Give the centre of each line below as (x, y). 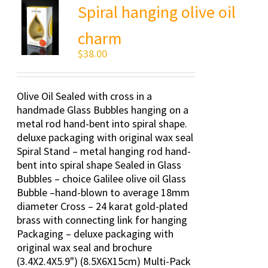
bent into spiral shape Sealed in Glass (99, 165)
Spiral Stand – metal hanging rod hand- (104, 151)
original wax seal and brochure (85, 247)
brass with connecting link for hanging (102, 220)
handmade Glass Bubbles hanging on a (103, 109)
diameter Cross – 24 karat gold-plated (103, 206)
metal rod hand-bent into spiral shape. (102, 123)
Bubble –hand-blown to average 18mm (103, 192)
